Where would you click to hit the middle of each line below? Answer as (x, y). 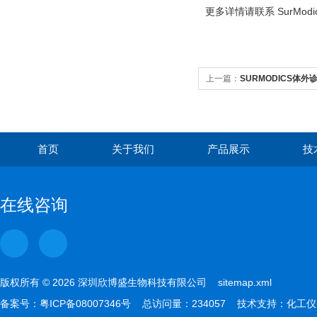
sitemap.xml (245, 282)
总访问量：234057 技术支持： (209, 304)
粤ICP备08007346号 (85, 304)
